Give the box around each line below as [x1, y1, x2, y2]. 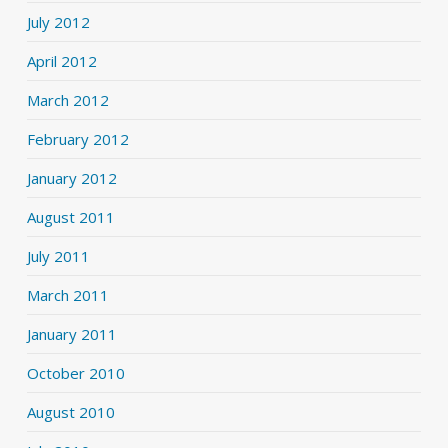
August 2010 [26, 402, 115, 423]
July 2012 [26, 12, 90, 33]
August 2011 [26, 207, 115, 228]
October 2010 [26, 363, 125, 384]
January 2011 [26, 324, 117, 345]
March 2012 [26, 90, 109, 111]
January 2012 [26, 168, 117, 189]
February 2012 [26, 129, 129, 150]
